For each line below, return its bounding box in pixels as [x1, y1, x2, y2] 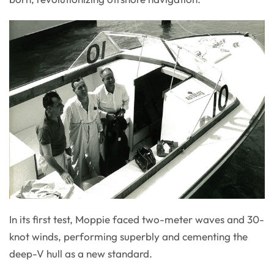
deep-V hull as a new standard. [9, 247, 152, 261]
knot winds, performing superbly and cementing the [9, 230, 248, 243]
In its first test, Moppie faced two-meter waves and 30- [9, 213, 264, 226]
